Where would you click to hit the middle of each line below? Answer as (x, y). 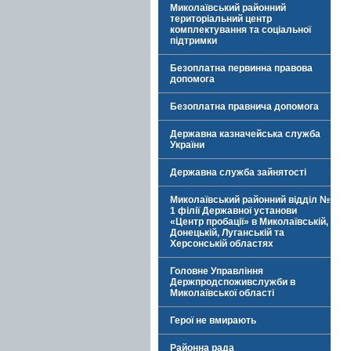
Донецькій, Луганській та (227, 233)
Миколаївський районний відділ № (250, 200)
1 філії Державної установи (233, 211)
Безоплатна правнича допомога (244, 107)
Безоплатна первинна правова (241, 68)
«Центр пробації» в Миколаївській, (249, 222)
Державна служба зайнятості (238, 172)
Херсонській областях (222, 244)
